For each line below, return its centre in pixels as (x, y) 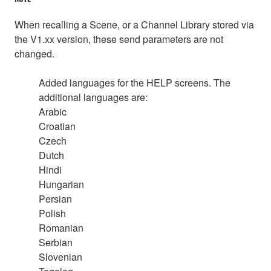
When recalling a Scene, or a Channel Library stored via (134, 25)
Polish (52, 214)
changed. (34, 54)
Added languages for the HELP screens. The (135, 83)
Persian (55, 199)
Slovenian (60, 257)
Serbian (56, 243)
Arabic (53, 112)
